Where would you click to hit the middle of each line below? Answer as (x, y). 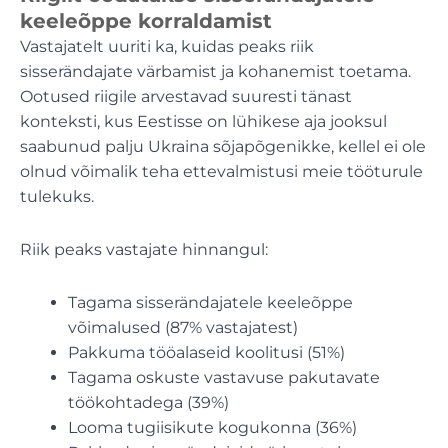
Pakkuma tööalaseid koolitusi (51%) (206, 352)
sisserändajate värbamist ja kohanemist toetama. (215, 71)
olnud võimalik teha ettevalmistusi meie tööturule (221, 171)
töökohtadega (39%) (148, 402)
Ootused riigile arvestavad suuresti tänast (186, 96)
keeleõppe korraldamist (146, 20)
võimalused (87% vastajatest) (183, 327)
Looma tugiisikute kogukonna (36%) (212, 427)
